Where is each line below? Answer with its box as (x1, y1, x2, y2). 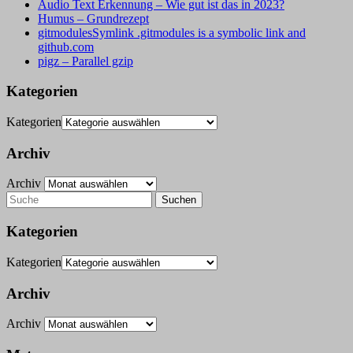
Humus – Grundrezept (38, 11, 149, 25)
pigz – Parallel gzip (38, 54, 133, 68)
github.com (38, 39, 94, 54)
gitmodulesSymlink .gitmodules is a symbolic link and (38, 25, 306, 39)
